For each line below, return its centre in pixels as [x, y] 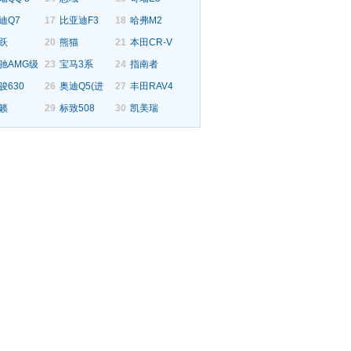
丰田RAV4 [152, 86]
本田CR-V [151, 42]
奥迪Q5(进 [81, 86]
